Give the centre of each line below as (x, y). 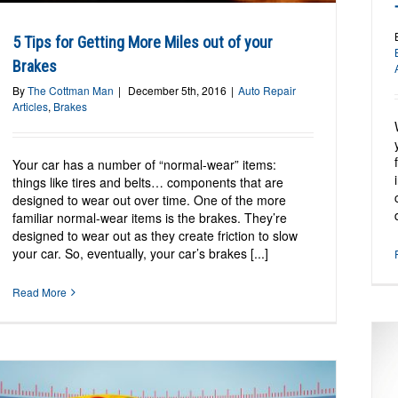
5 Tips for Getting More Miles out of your (143, 43)
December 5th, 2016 (178, 91)
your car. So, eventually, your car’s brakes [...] (141, 254)
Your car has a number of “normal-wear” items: (145, 165)
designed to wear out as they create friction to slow (155, 236)
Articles (31, 107)
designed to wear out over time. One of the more (150, 200)
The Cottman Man (71, 91)
